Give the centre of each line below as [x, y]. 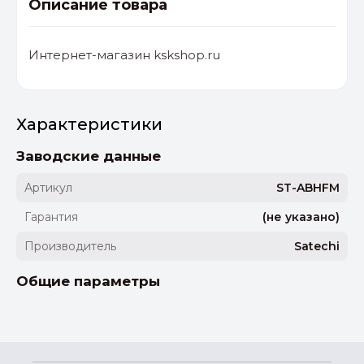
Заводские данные [89, 156]
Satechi [317, 247]
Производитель [70, 247]
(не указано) [301, 217]
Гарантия [51, 217]
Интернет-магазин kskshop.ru [124, 55]
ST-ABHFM [308, 188]
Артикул [48, 188]
